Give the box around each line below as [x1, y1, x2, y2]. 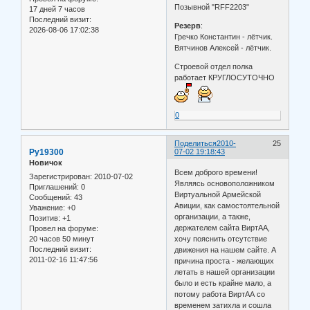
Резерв [174, 21, 201, 30]
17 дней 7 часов [29, 5, 85, 14]
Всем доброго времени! [174, 167, 258, 176]
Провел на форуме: [29, 224, 98, 232]
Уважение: [29, 203, 65, 212]
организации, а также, [174, 212, 251, 221]
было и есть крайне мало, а [174, 278, 272, 287]
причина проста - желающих [174, 256, 275, 265]
